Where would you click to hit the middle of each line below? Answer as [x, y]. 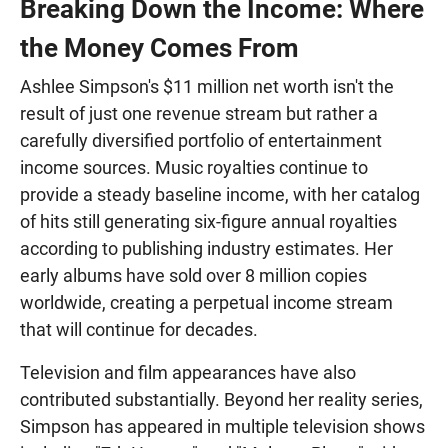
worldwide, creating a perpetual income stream [206, 302]
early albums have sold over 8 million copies [193, 275]
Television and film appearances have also [188, 372]
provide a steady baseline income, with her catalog [220, 194]
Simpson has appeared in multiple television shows [222, 426]
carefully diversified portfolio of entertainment [201, 140]
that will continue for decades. [139, 329]
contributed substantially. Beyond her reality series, [221, 399]
